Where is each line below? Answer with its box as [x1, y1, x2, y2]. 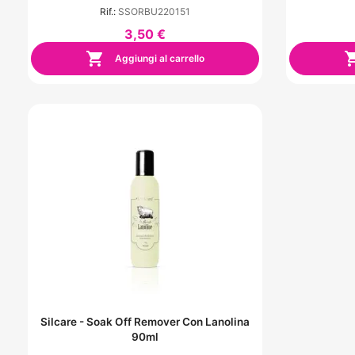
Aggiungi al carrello [113, 52, 204, 64]
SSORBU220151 [118, 6, 190, 18]
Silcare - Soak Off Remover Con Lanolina [40, 315, 250, 328]
